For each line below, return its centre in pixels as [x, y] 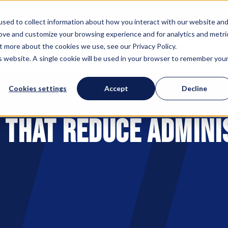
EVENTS [120, 49]
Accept [116, 88]
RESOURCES [161, 49]
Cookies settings [38, 88]
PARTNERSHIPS [71, 49]
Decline [195, 88]
